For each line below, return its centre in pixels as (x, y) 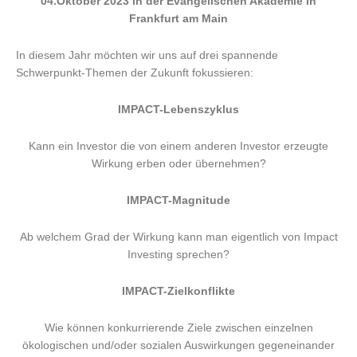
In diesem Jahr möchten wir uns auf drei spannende (147, 56)
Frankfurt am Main (178, 19)
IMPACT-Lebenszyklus (178, 110)
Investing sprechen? (178, 254)
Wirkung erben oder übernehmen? (178, 163)
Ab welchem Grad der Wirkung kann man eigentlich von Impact (178, 237)
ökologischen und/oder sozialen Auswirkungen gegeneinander (178, 345)
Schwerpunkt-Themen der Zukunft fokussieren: (135, 73)
